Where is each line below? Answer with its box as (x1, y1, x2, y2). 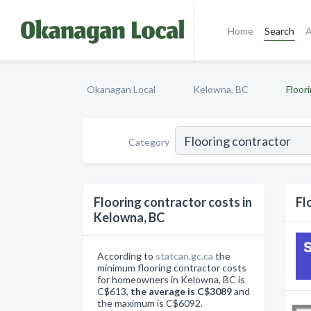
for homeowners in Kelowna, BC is (97, 274, 245, 285)
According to (97, 250, 155, 262)
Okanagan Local (87, 83, 155, 95)
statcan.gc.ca (155, 250, 213, 262)
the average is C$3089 (131, 285, 232, 297)
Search (264, 24, 295, 37)
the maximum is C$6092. (97, 297, 203, 309)
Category (128, 135, 169, 148)
